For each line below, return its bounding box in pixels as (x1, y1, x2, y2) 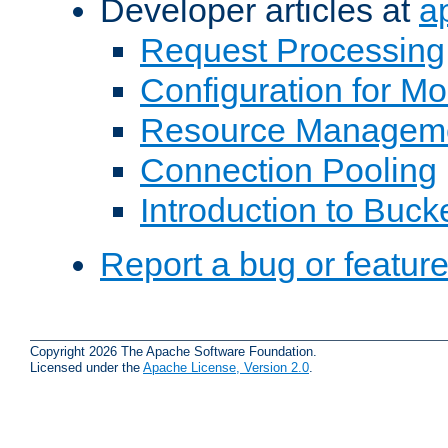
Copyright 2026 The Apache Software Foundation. (30, 343, 317, 359)
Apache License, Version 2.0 (143, 359, 309, 375)
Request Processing (140, 31, 445, 70)
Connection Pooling (140, 151, 437, 190)
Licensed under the (30, 359, 143, 375)
